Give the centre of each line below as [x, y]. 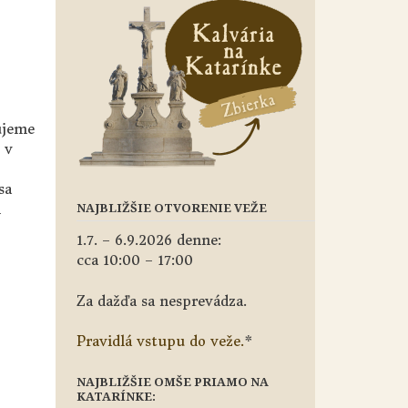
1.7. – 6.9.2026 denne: [148, 240]
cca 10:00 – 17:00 [134, 260]
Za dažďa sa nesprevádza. [161, 301]
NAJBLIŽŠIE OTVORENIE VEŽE [171, 208]
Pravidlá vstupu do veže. [160, 341]
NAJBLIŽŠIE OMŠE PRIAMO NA [172, 382]
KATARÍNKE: [116, 396]
